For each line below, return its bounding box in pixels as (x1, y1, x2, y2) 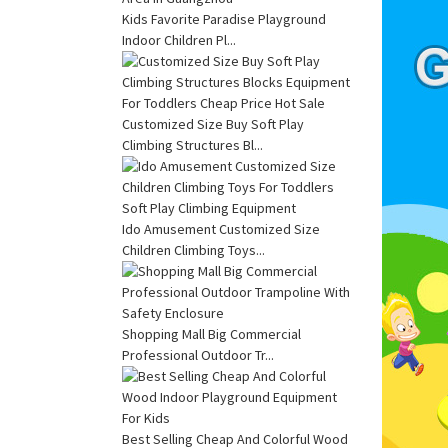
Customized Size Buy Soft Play (122, 114, 304, 133)
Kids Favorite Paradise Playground (122, 9, 326, 28)
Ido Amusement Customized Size (122, 219, 320, 238)
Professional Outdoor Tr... (122, 345, 274, 364)
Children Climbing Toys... (122, 240, 265, 259)
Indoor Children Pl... (122, 30, 236, 49)
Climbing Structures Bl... (122, 135, 263, 154)
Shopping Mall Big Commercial (122, 324, 301, 343)
